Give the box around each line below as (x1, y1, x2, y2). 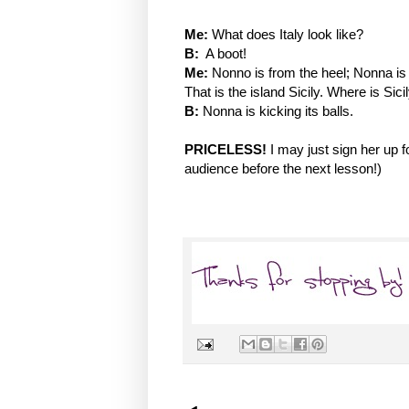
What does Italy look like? (208, 26, 363, 43)
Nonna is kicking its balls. (199, 103, 353, 120)
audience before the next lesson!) (184, 161, 382, 177)
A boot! (199, 46, 246, 62)
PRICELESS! (184, 142, 267, 158)
